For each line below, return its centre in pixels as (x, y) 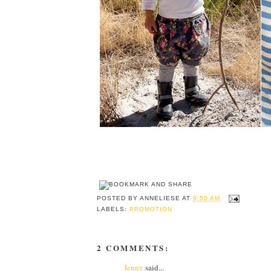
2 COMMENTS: (133, 247)
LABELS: (113, 209)
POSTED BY (119, 198)
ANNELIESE (160, 198)
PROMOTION (151, 209)
